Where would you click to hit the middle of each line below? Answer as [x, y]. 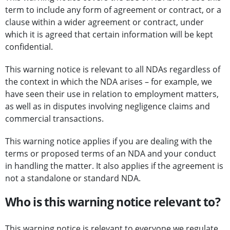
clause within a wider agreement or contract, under [104, 22]
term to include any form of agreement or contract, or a [113, 10]
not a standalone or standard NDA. [73, 178]
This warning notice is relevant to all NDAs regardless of [113, 70]
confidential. [29, 47]
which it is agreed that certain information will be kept [109, 35]
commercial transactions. [54, 119]
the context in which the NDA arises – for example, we [109, 82]
